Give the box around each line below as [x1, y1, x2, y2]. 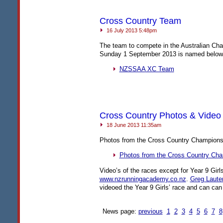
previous [138, 208, 163, 215]
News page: [102, 208, 138, 215]
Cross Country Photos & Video [99, 111, 221, 120]
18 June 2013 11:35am [105, 122, 161, 128]
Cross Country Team [99, 16, 181, 26]
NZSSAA [119, 65, 145, 73]
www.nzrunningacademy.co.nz [99, 175, 186, 183]
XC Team [145, 65, 174, 73]
